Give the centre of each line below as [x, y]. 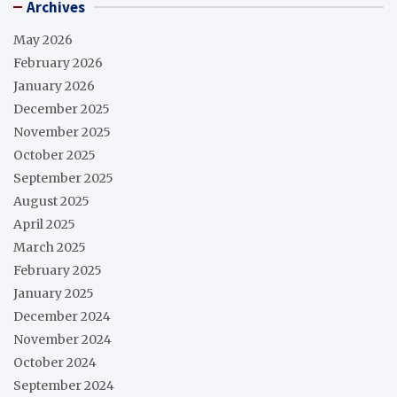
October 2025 [54, 156]
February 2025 [58, 271]
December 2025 [62, 109]
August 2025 [51, 202]
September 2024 [64, 386]
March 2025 [50, 248]
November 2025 [62, 132]
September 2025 [63, 179]
